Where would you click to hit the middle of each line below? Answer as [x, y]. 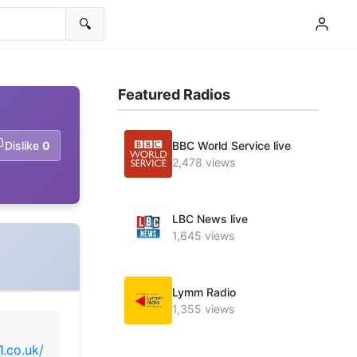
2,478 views [204, 162]
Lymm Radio [204, 292]
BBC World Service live [231, 145]
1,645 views [203, 235]
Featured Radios [174, 94]
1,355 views [203, 309]
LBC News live [210, 219]
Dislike [22, 145]
